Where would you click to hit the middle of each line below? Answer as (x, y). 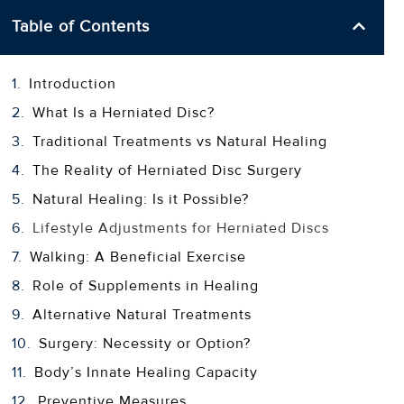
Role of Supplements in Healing (147, 285)
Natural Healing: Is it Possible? (142, 199)
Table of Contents (80, 26)
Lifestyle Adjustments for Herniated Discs (183, 228)
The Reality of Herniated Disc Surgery (169, 170)
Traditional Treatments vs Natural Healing (182, 141)
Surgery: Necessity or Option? (147, 343)
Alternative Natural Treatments (144, 314)
